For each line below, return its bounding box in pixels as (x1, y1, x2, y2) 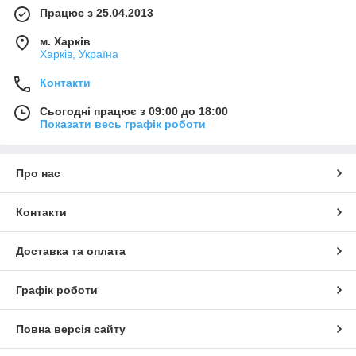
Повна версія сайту (16, 322, 126, 335)
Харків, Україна (40, 47, 118, 60)
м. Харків (40, 34, 91, 48)
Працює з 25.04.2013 (40, 6, 153, 19)
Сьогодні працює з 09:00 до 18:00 (40, 104, 228, 118)
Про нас (16, 166, 60, 180)
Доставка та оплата (16, 244, 126, 257)
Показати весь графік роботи (40, 117, 206, 130)
